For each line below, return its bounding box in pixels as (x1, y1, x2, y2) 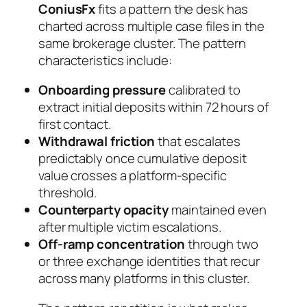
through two (184, 235, 258, 254)
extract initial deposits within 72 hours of (38, 98, 269, 116)
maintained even (169, 201, 267, 219)
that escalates (155, 132, 241, 151)
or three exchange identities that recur (38, 252, 260, 271)
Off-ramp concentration (38, 235, 185, 254)
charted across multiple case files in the (38, 16, 265, 35)
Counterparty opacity (38, 201, 169, 219)
